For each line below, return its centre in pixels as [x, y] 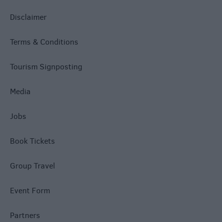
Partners [25, 216]
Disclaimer [28, 17]
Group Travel [32, 166]
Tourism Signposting [46, 67]
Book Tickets [32, 141]
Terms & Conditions [44, 42]
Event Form [30, 191]
